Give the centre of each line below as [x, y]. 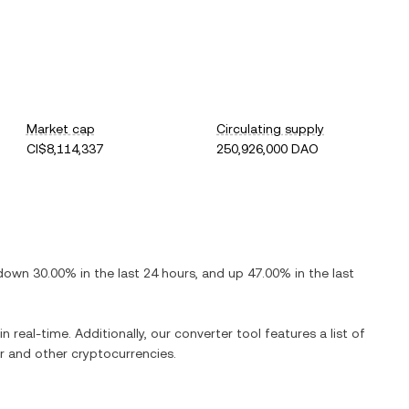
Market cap [60, 129]
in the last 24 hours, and [152, 273]
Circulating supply [271, 129]
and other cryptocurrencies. [90, 353]
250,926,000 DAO [268, 149]
